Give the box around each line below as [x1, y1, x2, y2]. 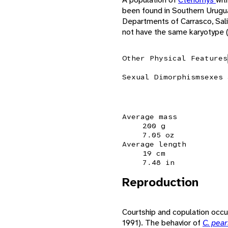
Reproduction [122, 174, 198, 190]
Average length [122, 139, 186, 149]
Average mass [122, 111, 177, 121]
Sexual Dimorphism [122, 72, 200, 81]
